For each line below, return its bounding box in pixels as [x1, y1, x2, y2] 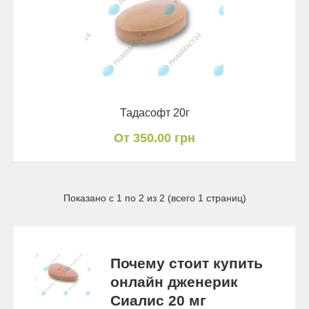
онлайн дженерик [110, 273, 238, 290]
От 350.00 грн [114, 130, 195, 145]
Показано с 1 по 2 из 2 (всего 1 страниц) [63, 192, 246, 203]
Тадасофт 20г [119, 106, 190, 119]
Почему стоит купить [110, 255, 263, 271]
